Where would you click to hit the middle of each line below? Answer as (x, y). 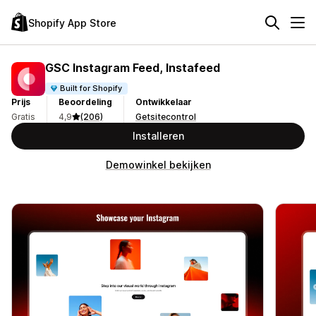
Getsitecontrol (166, 117)
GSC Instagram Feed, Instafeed (133, 67)
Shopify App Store (72, 23)
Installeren (158, 136)
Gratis (23, 117)
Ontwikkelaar (164, 102)
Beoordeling (85, 102)
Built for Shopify (91, 88)
